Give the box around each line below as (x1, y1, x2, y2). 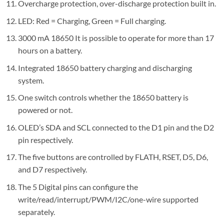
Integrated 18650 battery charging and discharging (17, 62, 192, 72)
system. (17, 75, 44, 85)
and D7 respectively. (17, 164, 87, 174)
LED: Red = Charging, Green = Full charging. (17, 15, 166, 25)
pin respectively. (17, 134, 73, 144)
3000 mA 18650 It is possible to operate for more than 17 (17, 33, 214, 43)
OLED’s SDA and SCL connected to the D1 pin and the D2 (17, 122, 214, 132)
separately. (17, 207, 55, 217)
